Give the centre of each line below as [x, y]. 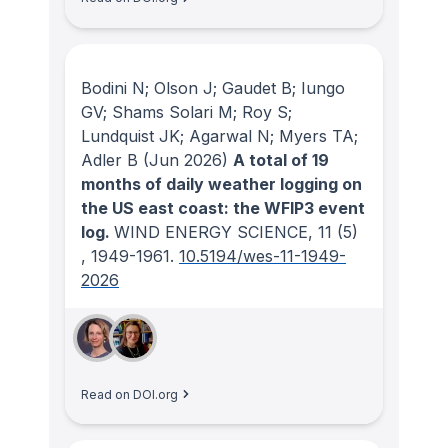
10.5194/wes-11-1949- [262, 255]
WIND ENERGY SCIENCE [211, 231]
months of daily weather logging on [221, 183]
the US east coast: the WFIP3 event [223, 207]
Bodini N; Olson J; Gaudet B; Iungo [213, 87]
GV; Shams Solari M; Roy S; [186, 111]
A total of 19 [281, 159]
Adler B [109, 159]
